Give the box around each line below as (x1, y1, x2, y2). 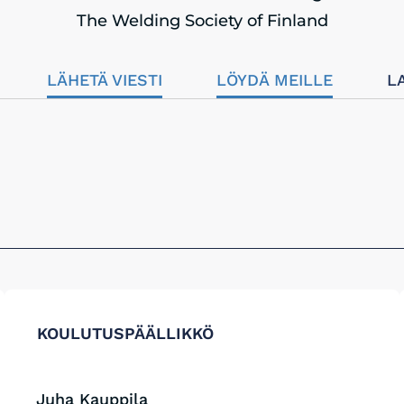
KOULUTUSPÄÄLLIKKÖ (37, 324, 214, 343)
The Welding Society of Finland (76, 11, 328, 31)
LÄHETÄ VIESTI (46, 70, 162, 89)
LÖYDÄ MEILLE (216, 70, 333, 89)
